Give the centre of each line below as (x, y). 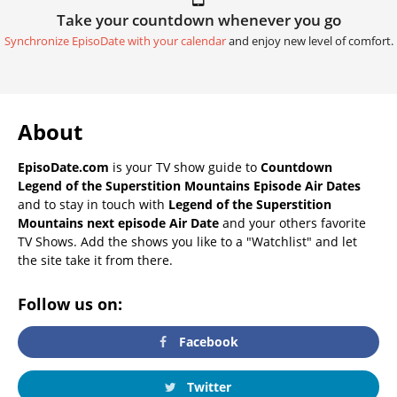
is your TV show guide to (185, 167)
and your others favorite (292, 222)
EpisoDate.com (63, 167)
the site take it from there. (95, 260)
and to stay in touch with (93, 204)
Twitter (207, 386)
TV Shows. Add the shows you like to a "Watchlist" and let (187, 241)
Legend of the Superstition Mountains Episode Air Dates (189, 185)
